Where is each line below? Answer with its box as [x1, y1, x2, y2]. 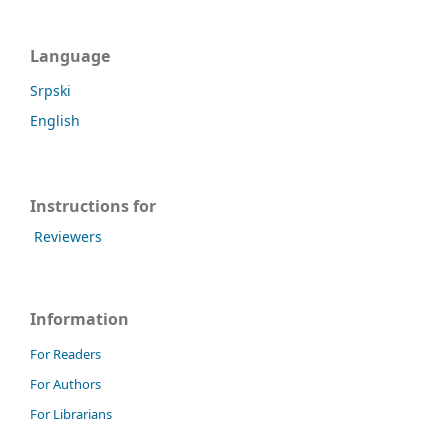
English [30, 110, 80, 130]
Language [30, 44, 110, 67]
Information [30, 308, 129, 331]
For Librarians [30, 405, 112, 424]
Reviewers [34, 227, 102, 247]
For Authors [30, 375, 101, 394]
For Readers [30, 345, 101, 364]
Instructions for [30, 194, 156, 217]
